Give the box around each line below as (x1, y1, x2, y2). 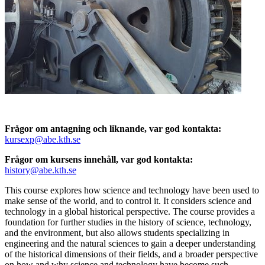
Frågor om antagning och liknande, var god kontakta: (5, 123, 221, 134)
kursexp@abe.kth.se (5, 134, 80, 144)
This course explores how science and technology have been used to (5, 185, 259, 195)
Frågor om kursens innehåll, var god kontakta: (5, 154, 193, 164)
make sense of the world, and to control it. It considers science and (5, 195, 251, 206)
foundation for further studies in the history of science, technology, (5, 216, 251, 227)
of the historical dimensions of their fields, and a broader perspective (5, 248, 258, 259)
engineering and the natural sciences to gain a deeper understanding (5, 238, 256, 248)
